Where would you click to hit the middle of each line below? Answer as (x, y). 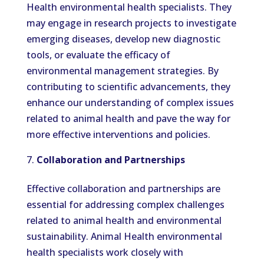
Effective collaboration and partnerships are (123, 189)
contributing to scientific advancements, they (128, 87)
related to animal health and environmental (124, 220)
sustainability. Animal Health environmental (124, 236)
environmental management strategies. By (122, 71)
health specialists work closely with (105, 252)
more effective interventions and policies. (118, 134)
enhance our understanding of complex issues (130, 103)
